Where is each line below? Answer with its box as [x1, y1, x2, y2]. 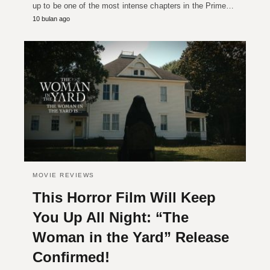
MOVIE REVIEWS [33, 171, 95, 178]
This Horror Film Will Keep [33, 189, 216, 206]
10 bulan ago [33, 14, 70, 22]
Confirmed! [33, 248, 110, 265]
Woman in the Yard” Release [33, 228, 229, 245]
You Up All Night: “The [33, 209, 189, 225]
